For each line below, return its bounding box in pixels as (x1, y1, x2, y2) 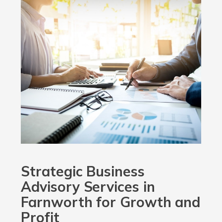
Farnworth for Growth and (21, 193, 201, 211)
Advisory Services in (21, 178, 155, 196)
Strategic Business (21, 163, 145, 180)
